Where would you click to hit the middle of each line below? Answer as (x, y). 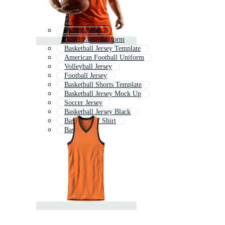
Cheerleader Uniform (94, 40)
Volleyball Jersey (88, 67)
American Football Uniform (104, 58)
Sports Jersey (83, 31)
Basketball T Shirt (90, 121)
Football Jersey (86, 76)
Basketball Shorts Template (103, 85)
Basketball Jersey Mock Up (103, 94)
